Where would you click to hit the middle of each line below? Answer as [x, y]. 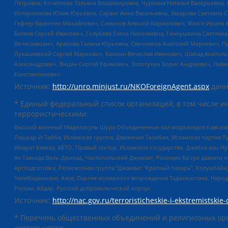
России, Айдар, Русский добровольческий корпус [82, 188]
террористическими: [51, 114]
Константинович [37, 74]
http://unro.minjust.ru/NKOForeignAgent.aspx [131, 87]
